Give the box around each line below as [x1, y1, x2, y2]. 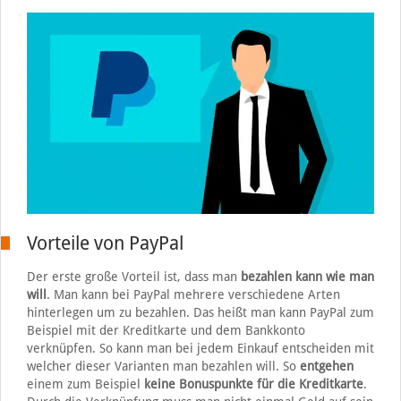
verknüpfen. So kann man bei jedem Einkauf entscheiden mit [26, 341, 374, 356]
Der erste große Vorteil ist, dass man [26, 269, 241, 285]
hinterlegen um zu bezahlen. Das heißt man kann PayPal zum [26, 305, 374, 320]
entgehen [299, 359, 354, 374]
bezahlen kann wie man [240, 269, 374, 285]
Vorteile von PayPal [26, 232, 183, 255]
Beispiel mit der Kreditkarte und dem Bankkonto [26, 323, 305, 338]
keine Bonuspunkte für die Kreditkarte [143, 377, 363, 392]
